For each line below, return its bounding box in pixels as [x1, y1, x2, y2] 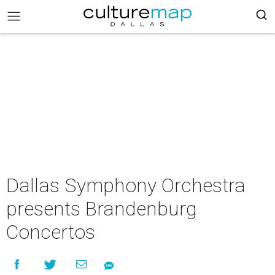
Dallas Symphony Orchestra [6, 174, 246, 197]
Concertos [6, 220, 95, 244]
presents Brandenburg [6, 197, 197, 220]
